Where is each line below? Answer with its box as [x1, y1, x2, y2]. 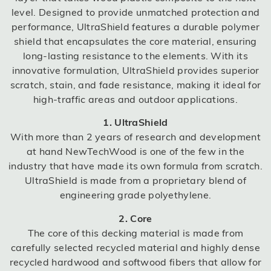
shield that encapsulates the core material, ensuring [14, 35, 257, 48]
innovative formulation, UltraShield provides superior [11, 64, 260, 77]
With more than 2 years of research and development [10, 131, 261, 143]
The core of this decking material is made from [27, 226, 244, 239]
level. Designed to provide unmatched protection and [11, 6, 260, 19]
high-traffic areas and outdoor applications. [33, 93, 238, 106]
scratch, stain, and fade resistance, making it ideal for [10, 79, 261, 91]
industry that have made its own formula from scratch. [8, 160, 263, 172]
